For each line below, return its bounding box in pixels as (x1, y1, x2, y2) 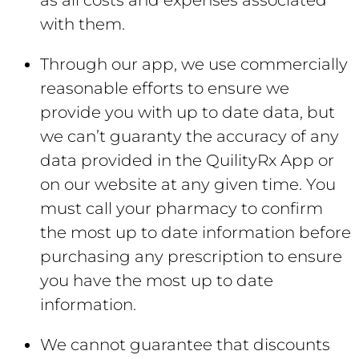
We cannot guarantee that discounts (40, 335, 330, 354)
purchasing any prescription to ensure (40, 247, 342, 266)
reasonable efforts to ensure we (40, 79, 289, 98)
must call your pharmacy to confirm (40, 199, 323, 218)
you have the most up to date (40, 271, 273, 290)
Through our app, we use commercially (40, 54, 348, 74)
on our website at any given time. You (40, 175, 336, 194)
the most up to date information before (40, 223, 351, 242)
